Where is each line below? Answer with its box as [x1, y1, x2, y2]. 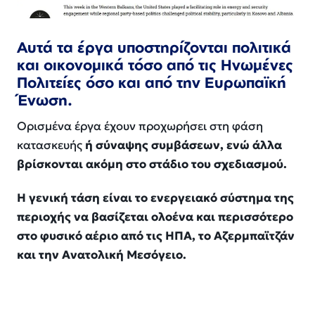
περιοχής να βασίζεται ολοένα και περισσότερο [17, 210, 293, 224]
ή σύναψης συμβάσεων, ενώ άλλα [85, 137, 282, 153]
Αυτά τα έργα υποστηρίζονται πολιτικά [17, 38, 291, 57]
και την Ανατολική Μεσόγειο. [17, 247, 186, 262]
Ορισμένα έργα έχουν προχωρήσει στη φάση [17, 118, 263, 134]
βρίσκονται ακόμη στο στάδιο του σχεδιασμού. [17, 156, 287, 172]
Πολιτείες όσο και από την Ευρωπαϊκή [17, 73, 286, 92]
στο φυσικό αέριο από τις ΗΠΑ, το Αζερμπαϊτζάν [17, 229, 295, 243]
